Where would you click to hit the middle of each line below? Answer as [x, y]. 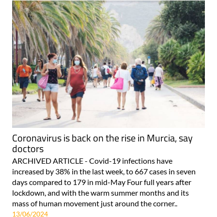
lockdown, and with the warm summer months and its [101, 193]
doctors [28, 149]
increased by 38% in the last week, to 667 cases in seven [104, 171]
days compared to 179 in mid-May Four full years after [102, 182]
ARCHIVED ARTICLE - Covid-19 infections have [92, 161]
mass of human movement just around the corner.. [95, 203]
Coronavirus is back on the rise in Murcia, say [102, 138]
